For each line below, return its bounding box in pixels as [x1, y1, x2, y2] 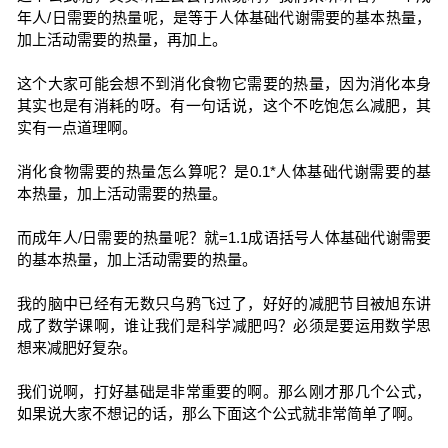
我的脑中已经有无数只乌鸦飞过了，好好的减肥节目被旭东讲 [16, 295, 432, 312]
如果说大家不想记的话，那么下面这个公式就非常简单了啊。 [16, 405, 422, 422]
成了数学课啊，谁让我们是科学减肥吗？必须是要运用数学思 [16, 317, 432, 334]
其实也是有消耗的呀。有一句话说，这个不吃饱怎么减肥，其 [16, 97, 432, 114]
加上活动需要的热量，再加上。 [16, 31, 227, 48]
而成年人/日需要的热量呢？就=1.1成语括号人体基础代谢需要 [16, 229, 432, 246]
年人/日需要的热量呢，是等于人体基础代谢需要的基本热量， [16, 9, 432, 26]
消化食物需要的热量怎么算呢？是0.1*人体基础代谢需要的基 [16, 163, 432, 180]
